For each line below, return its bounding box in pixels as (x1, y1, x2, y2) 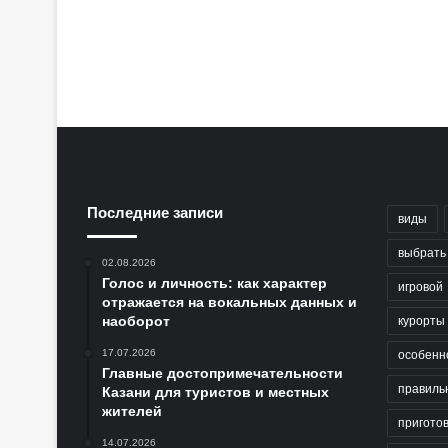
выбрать (398, 246, 446, 261)
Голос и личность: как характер (102, 275, 327, 292)
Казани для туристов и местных (102, 384, 329, 401)
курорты (398, 314, 445, 329)
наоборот (102, 313, 170, 330)
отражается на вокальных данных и (102, 294, 357, 311)
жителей (102, 403, 162, 420)
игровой (398, 280, 443, 295)
